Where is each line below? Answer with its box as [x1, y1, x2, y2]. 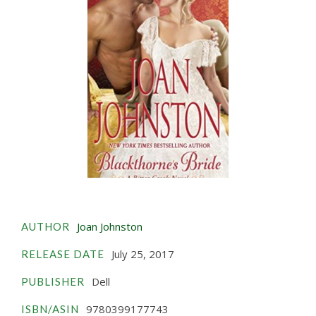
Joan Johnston [77, 219, 142, 234]
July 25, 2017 [109, 247, 174, 262]
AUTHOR [21, 220, 70, 233]
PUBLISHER [21, 275, 85, 288]
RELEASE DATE [21, 248, 104, 261]
